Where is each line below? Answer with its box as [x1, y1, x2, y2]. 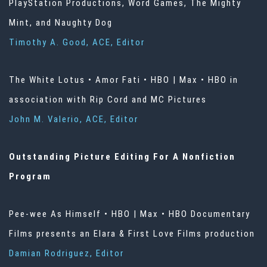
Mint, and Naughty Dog [9, 17, 113, 29]
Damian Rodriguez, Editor [9, 248, 124, 259]
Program [9, 171, 51, 182]
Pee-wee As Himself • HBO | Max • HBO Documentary [9, 209, 250, 220]
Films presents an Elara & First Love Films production [9, 228, 255, 240]
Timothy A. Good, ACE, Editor [9, 37, 145, 48]
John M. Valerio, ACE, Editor [9, 114, 138, 125]
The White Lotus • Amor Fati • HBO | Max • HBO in [9, 74, 238, 86]
